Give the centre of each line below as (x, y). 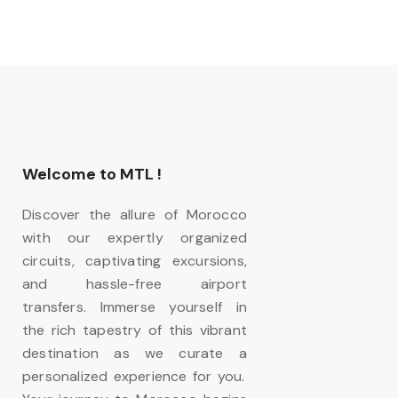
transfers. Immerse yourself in (135, 307)
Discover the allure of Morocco (135, 215)
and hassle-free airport (135, 284)
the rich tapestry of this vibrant (135, 330)
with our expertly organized (135, 238)
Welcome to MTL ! (92, 174)
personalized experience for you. (134, 376)
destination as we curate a (135, 353)
